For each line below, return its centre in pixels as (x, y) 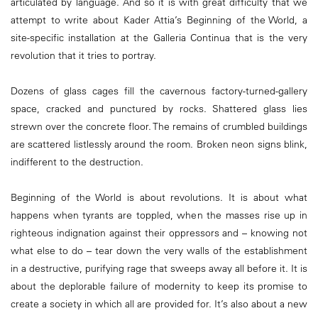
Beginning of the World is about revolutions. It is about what (159, 197)
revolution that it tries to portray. (83, 55)
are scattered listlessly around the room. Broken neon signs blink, (159, 144)
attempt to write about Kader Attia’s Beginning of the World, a (159, 20)
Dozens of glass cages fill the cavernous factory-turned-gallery (159, 91)
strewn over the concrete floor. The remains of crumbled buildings (159, 126)
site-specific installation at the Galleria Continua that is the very (159, 37)
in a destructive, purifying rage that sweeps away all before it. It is (159, 268)
